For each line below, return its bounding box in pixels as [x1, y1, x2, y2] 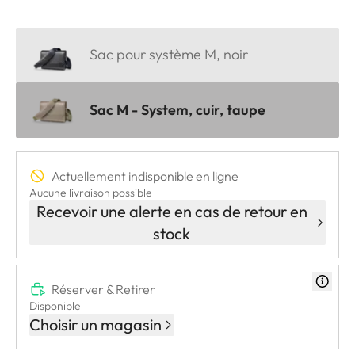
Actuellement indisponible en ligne [52, 168, 239, 185]
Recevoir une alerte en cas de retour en [36, 201, 307, 222]
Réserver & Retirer [52, 281, 155, 298]
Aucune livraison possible [29, 185, 152, 200]
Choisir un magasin [29, 315, 162, 335]
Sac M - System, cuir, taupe [90, 101, 265, 120]
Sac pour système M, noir [90, 45, 248, 64]
